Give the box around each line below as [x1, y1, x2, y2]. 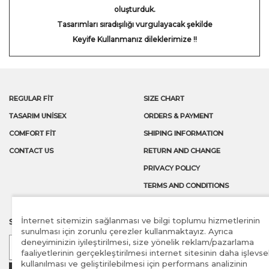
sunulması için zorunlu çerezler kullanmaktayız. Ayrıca [21, 226, 233, 236]
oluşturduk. [113, 5, 156, 14]
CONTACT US [9, 147, 53, 156]
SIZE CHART [144, 94, 184, 103]
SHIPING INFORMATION [144, 129, 223, 138]
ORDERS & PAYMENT [144, 112, 213, 121]
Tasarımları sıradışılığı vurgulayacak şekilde [56, 20, 213, 29]
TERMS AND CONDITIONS [144, 181, 229, 190]
